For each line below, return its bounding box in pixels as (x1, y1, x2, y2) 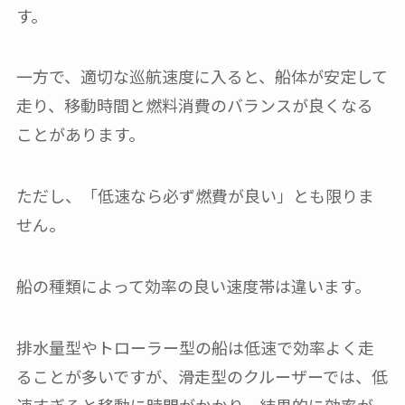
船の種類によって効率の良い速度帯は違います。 (15, 274, 371, 298)
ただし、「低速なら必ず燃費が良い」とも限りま (15, 184, 374, 208)
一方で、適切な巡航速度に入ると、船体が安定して (15, 64, 388, 89)
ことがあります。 (15, 122, 145, 146)
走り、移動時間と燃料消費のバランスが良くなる (15, 93, 373, 118)
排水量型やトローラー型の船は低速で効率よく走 (15, 334, 374, 359)
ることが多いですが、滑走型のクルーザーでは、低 (15, 363, 388, 388)
